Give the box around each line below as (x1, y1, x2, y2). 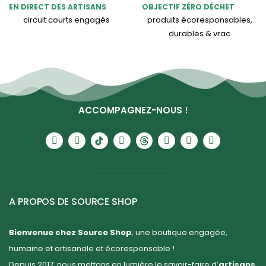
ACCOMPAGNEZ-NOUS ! (78, 103, 188, 116)
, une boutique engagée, (132, 227, 227, 239)
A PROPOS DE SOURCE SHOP (9, 195, 137, 209)
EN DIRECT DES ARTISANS (9, 1, 106, 12)
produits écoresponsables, (147, 14, 252, 26)
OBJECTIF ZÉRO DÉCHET (142, 1, 235, 12)
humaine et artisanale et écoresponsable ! (9, 243, 175, 255)
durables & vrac (169, 27, 230, 39)
